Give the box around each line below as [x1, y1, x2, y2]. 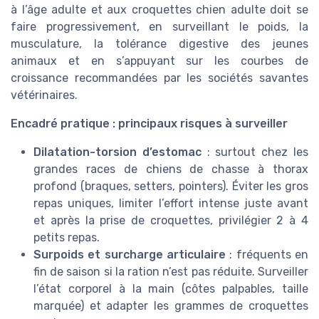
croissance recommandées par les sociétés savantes [11, 71, 308, 85]
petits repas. [33, 231, 100, 245]
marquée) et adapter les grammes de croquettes [33, 299, 308, 313]
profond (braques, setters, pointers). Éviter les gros [33, 179, 308, 194]
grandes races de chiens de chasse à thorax [33, 162, 308, 177]
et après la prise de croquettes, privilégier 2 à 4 [33, 214, 308, 228]
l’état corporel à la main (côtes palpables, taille [33, 282, 308, 296]
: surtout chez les [201, 145, 309, 159]
